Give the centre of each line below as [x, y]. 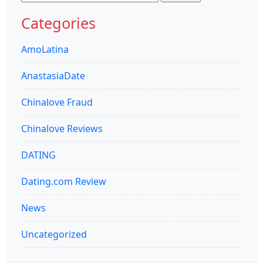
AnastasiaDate [53, 76]
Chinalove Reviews [62, 129]
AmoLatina [45, 50]
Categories [58, 23]
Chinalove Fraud [57, 102]
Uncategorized [54, 235]
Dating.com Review [64, 182]
